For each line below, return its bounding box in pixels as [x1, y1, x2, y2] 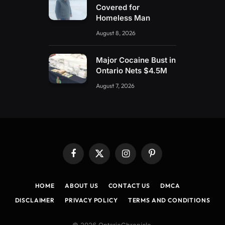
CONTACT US [108, 182, 151, 190]
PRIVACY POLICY [64, 196, 118, 204]
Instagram [125, 153, 155, 162]
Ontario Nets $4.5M [96, 66, 168, 76]
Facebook [72, 153, 103, 162]
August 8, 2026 [96, 29, 136, 37]
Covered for [96, 3, 140, 13]
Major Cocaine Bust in [96, 55, 176, 65]
